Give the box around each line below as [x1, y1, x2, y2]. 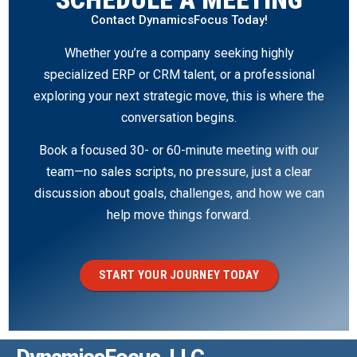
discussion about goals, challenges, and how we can [33, 186, 324, 202]
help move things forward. [107, 207, 251, 223]
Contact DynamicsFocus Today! [90, 12, 268, 27]
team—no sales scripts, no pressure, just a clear [46, 164, 312, 180]
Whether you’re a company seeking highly [64, 45, 294, 61]
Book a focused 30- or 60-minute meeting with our [39, 143, 319, 159]
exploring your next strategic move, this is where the [33, 88, 324, 104]
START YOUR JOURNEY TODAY [98, 267, 260, 282]
